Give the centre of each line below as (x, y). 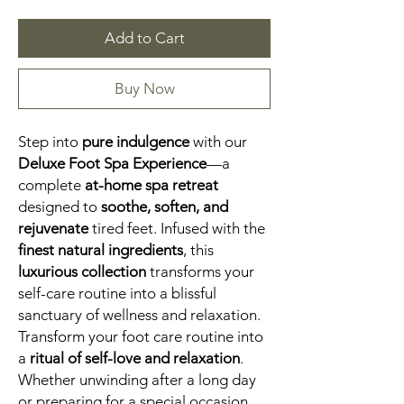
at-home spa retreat (151, 185)
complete (51, 185)
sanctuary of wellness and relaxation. (139, 315)
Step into (50, 142)
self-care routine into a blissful (117, 294)
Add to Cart (144, 38)
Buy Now (144, 89)
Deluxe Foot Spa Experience (112, 164)
